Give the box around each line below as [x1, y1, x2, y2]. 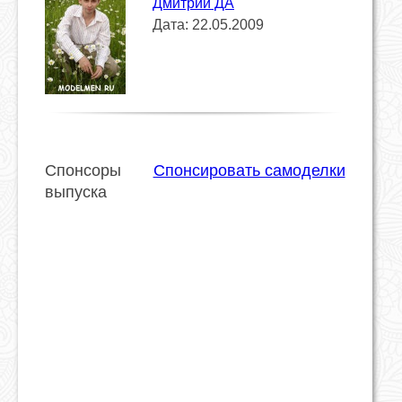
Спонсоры [45, 161, 121, 179]
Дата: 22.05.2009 [153, 16, 264, 32]
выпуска [45, 182, 107, 201]
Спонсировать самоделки [153, 161, 345, 179]
